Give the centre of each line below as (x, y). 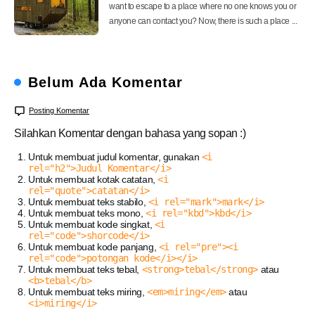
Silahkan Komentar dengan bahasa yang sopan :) (130, 134)
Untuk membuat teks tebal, (85, 269)
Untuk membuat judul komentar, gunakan (115, 156)
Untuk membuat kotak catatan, (93, 179)
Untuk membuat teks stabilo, (88, 201)
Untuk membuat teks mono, (87, 213)
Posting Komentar (59, 110)
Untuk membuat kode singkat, (91, 224)
